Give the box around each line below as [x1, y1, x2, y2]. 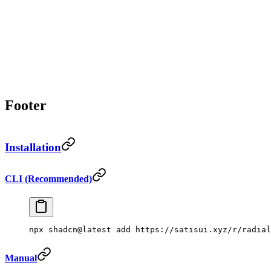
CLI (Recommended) [5, 173, 92, 184]
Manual [5, 253, 37, 264]
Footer [5, 97, 47, 113]
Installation [5, 141, 61, 154]
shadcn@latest [44, 224, 111, 234]
